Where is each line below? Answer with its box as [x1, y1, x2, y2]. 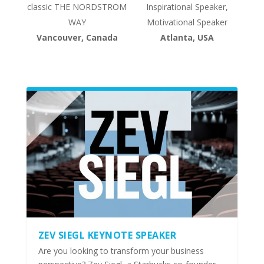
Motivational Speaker [146, 16, 227, 28]
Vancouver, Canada [36, 32, 118, 44]
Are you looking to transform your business [38, 245, 204, 257]
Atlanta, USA [160, 32, 214, 44]
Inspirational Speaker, [146, 1, 228, 13]
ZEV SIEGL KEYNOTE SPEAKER [38, 229, 177, 242]
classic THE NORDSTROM [27, 1, 127, 13]
